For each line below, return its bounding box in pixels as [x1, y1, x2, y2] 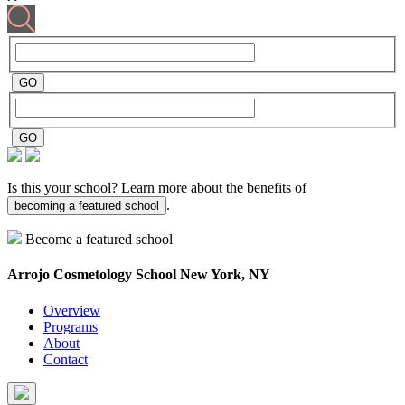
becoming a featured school [14, 199, 159, 213]
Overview [43, 302, 100, 318]
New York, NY [180, 267, 270, 283]
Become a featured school [25, 231, 173, 248]
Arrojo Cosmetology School [7, 267, 180, 283]
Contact [43, 351, 88, 367]
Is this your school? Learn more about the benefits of [7, 180, 306, 196]
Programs [43, 318, 98, 334]
